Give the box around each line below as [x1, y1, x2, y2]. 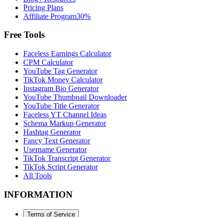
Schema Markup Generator [23, 119, 106, 128]
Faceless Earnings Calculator [23, 49, 111, 58]
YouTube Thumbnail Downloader [23, 93, 127, 102]
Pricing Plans [23, 3, 63, 12]
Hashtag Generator [23, 128, 81, 137]
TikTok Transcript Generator [23, 154, 110, 163]
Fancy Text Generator [23, 137, 90, 145]
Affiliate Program [23, 12, 77, 20]
